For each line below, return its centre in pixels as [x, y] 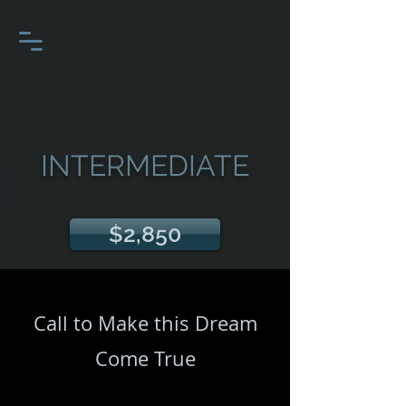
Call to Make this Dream [145, 323]
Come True [145, 358]
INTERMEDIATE [145, 165]
